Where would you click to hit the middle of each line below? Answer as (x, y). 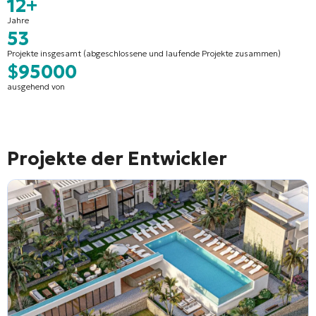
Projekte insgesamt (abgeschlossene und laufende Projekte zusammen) (144, 53)
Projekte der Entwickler (117, 158)
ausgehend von (36, 86)
